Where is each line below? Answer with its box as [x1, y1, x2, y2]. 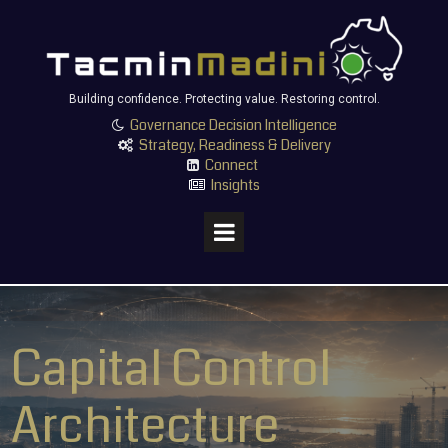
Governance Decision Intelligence [123, 115, 337, 136]
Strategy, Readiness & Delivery [138, 135, 331, 156]
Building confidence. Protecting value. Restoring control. [68, 92, 380, 107]
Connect [205, 155, 261, 176]
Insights [210, 175, 260, 196]
